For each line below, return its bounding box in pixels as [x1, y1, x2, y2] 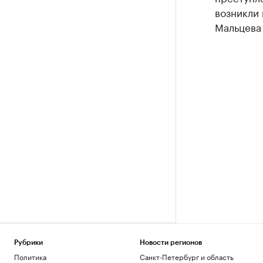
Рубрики [14, 239, 43, 246]
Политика [14, 251, 46, 262]
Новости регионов [139, 239, 202, 246]
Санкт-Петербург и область [139, 251, 234, 262]
